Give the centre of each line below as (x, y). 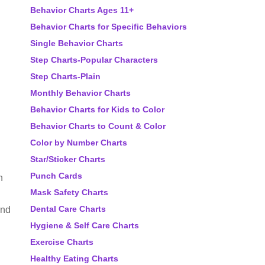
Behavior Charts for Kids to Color (97, 109)
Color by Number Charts (79, 143)
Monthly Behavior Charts (80, 93)
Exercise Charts (62, 242)
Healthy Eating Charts (74, 258)
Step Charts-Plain (65, 76)
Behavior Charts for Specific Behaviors (109, 27)
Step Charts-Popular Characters (94, 60)
